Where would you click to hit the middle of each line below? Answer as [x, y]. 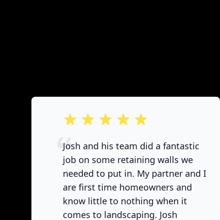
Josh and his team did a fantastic [131, 146]
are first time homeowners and [127, 187]
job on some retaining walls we [128, 160]
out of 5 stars [87, 118]
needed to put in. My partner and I [135, 173]
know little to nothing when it [125, 201]
